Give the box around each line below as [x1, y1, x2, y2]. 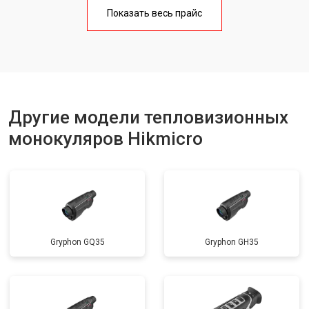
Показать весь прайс [107, 8, 202, 19]
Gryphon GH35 [205, 237, 259, 247]
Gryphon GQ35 [50, 237, 105, 247]
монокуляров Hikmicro [8, 128, 203, 149]
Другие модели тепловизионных [8, 107, 288, 128]
